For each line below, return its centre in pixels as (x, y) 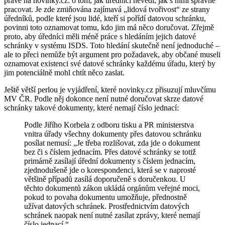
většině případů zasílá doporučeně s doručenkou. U (105, 179)
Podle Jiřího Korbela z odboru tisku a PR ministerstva (109, 125)
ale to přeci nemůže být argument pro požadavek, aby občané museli (112, 54)
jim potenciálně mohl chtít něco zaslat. (64, 72)
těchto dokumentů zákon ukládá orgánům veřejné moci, (112, 188)
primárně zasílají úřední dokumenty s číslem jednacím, (110, 161)
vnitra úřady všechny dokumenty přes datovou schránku (113, 134)
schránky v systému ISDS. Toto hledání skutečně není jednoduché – (112, 45)
